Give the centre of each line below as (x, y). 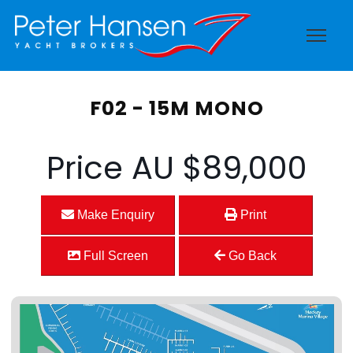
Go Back (251, 256)
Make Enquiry (114, 215)
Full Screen (114, 256)
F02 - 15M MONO (176, 108)
